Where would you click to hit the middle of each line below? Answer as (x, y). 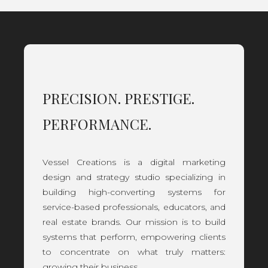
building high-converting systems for (134, 192)
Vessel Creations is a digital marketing (134, 162)
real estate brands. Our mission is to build (134, 222)
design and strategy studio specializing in (134, 177)
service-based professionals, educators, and (134, 207)
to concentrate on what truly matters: (134, 252)
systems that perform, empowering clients (134, 237)
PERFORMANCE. (97, 124)
